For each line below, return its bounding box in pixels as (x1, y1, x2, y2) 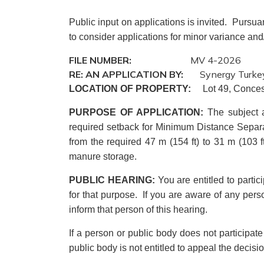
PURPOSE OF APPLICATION (69, 107, 201, 117)
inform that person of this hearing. (69, 204, 210, 214)
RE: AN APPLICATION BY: (69, 68, 183, 80)
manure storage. (69, 151, 137, 161)
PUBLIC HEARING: (69, 175, 155, 185)
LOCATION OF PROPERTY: (69, 84, 191, 94)
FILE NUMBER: (69, 54, 131, 66)
